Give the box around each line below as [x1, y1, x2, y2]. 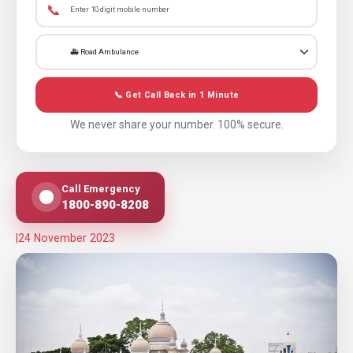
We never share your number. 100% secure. [69, 117, 284, 131]
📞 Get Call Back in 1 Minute [113, 90, 240, 101]
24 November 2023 [18, 231, 115, 244]
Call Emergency [61, 182, 140, 195]
